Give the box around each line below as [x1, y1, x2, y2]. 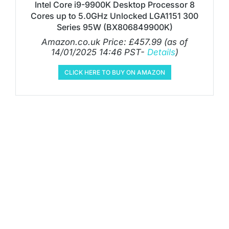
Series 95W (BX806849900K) [56, 21, 173, 32]
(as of [162, 36, 188, 47]
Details [147, 47, 175, 57]
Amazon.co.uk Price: [41, 36, 129, 47]
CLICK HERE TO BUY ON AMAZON [64, 68, 165, 76]
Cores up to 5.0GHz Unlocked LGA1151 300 [31, 10, 198, 21]
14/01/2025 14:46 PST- [51, 47, 147, 57]
